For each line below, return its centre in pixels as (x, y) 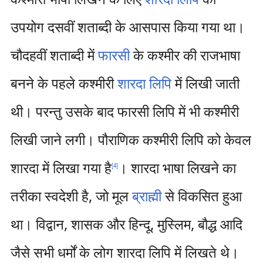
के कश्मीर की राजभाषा (185, 55)
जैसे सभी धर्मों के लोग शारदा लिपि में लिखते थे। (124, 252)
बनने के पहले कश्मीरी (64, 83)
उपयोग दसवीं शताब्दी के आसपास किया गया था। (127, 27)
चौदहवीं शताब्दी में (54, 55)
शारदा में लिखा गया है (61, 168)
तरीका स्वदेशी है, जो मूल (71, 196)
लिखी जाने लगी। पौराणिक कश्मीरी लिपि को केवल (131, 139)
